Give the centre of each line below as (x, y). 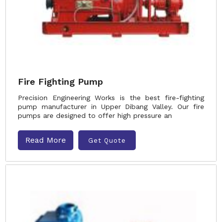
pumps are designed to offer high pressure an (95, 115)
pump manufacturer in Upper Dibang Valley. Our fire (111, 107)
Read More (46, 140)
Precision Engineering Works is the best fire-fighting (111, 98)
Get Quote (107, 140)
